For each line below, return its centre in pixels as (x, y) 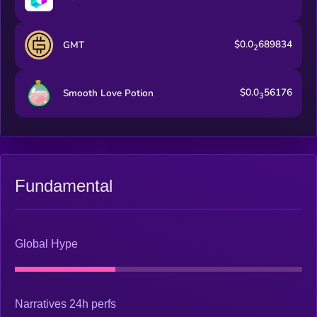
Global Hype (46, 243)
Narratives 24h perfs (65, 304)
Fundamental (64, 185)
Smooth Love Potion (108, 93)
